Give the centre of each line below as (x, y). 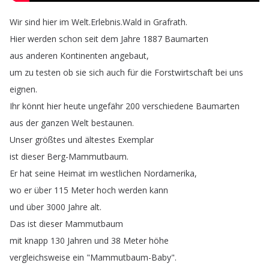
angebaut (128, 56)
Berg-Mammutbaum (87, 156)
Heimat (72, 173)
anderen (42, 56)
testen (48, 72)
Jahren (80, 240)
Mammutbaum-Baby (131, 257)
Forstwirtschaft (184, 72)
